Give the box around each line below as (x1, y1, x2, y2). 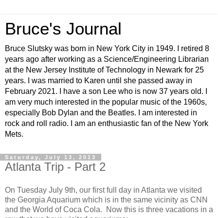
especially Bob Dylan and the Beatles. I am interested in (5, 109, 197, 117)
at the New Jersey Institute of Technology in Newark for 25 (5, 66, 204, 74)
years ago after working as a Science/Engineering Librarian (5, 55, 209, 63)
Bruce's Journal (5, 19, 122, 38)
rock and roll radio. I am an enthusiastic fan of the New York (5, 119, 208, 127)
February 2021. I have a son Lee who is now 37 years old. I (5, 87, 207, 95)
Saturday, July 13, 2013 (5, 154, 96, 160)
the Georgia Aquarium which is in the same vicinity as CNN (5, 195, 208, 204)
